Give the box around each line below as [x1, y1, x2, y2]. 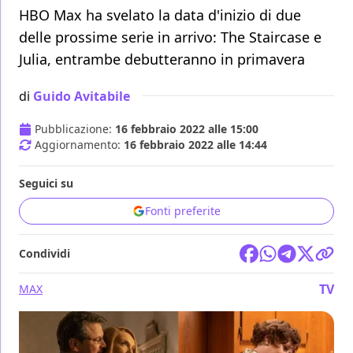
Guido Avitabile [33, 87, 130, 105]
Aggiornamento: [35, 137, 124, 153]
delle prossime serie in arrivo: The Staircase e [19, 28, 321, 47]
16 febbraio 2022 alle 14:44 [124, 137, 267, 153]
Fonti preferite [145, 203, 221, 219]
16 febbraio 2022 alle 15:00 [115, 121, 258, 137]
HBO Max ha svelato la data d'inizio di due [19, 6, 301, 25]
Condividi [19, 246, 70, 262]
